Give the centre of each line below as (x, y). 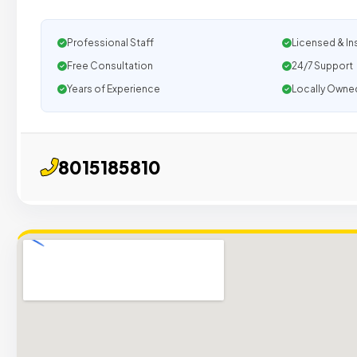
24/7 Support (322, 66)
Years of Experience (114, 89)
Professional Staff (110, 43)
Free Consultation (110, 66)
